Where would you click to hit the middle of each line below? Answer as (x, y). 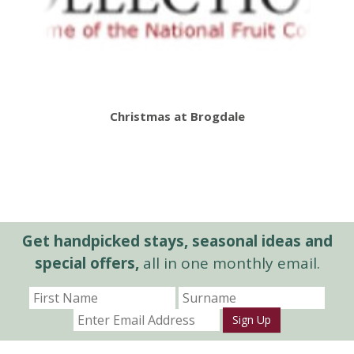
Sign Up (252, 319)
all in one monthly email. (229, 263)
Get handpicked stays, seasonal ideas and (177, 241)
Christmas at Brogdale (177, 117)
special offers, (87, 263)
